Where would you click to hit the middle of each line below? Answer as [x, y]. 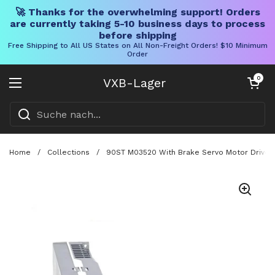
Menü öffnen [48, 90]
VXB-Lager [134, 83]
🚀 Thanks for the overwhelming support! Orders [137, 12]
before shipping [137, 35]
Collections [68, 152]
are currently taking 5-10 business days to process [137, 24]
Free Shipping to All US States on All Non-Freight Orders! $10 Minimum [137, 45]
